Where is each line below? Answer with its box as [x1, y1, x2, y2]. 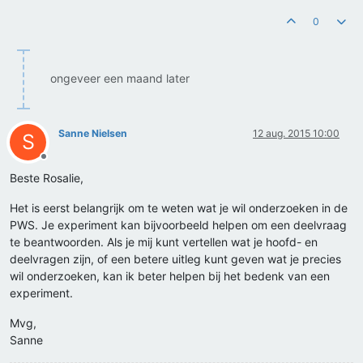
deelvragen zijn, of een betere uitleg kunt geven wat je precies [10, 252, 341, 267]
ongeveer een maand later [50, 71, 190, 86]
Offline [43, 156, 73, 169]
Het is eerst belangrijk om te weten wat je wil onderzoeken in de [10, 201, 348, 216]
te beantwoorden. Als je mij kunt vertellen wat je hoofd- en [10, 235, 318, 250]
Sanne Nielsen [58, 127, 127, 140]
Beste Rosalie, [10, 171, 83, 186]
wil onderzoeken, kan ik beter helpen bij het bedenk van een [10, 269, 330, 284]
